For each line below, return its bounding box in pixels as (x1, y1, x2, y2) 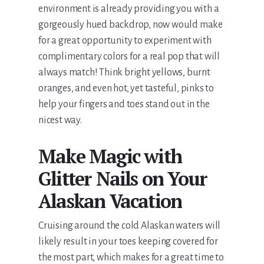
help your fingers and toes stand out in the (38, 99, 210, 110)
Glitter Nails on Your (38, 166, 207, 192)
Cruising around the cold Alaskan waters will (38, 220, 221, 232)
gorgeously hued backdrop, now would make (38, 19, 223, 31)
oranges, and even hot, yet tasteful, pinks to (38, 83, 214, 94)
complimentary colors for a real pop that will (38, 51, 220, 62)
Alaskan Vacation (38, 189, 182, 214)
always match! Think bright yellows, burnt (38, 67, 210, 78)
